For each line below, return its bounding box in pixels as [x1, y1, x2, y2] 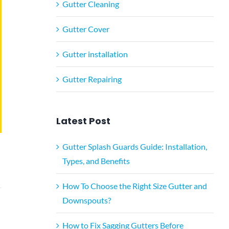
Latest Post [56, 114, 110, 127]
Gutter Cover [62, 24, 109, 34]
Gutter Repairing [62, 74, 122, 84]
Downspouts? [62, 195, 111, 205]
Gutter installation [62, 49, 128, 59]
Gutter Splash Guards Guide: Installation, [62, 141, 207, 151]
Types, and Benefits [62, 155, 130, 166]
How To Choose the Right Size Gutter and [62, 180, 207, 191]
